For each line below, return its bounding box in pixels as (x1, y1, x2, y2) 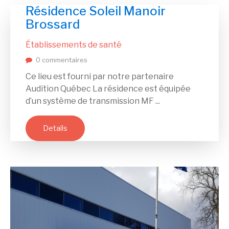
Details (43, 124, 67, 133)
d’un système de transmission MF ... (26, 96, 160, 106)
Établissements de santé (26, 40, 122, 50)
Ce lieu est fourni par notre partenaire (26, 72, 174, 82)
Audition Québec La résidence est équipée (26, 84, 191, 94)
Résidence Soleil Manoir (26, 4, 166, 19)
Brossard (26, 17, 80, 32)
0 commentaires (36, 56, 87, 64)
